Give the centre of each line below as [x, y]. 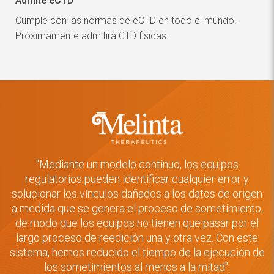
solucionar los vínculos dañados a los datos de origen [137, 194]
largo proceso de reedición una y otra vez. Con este [137, 238]
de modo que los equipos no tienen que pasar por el [137, 223]
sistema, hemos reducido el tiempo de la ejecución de [137, 253]
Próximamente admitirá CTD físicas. [92, 36]
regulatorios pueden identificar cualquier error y [137, 179]
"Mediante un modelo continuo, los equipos [137, 165]
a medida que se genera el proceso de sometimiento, [137, 209]
